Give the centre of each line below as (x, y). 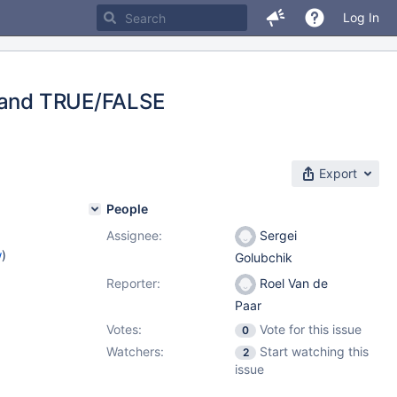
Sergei (276, 235)
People (127, 209)
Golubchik (264, 258)
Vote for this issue (311, 329)
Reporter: (133, 283)
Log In (361, 17)
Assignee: (134, 235)
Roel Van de (292, 283)
